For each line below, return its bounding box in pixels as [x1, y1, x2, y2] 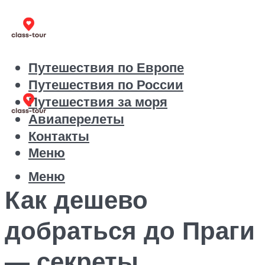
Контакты [28, 127, 89, 145]
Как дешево [5, 183, 148, 215]
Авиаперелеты [28, 110, 124, 128]
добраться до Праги [5, 214, 255, 245]
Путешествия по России [28, 76, 183, 93]
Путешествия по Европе [28, 59, 184, 76]
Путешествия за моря [28, 93, 167, 111]
